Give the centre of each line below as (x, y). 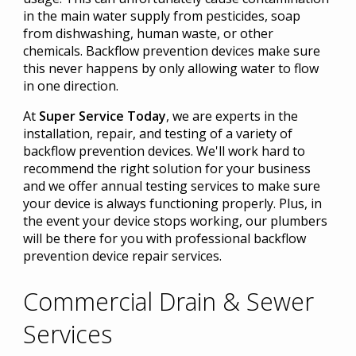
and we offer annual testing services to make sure (171, 186)
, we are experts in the (232, 116)
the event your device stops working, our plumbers (175, 221)
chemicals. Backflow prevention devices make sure (171, 51)
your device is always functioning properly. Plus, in (172, 204)
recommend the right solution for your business (166, 169)
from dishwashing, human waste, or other (148, 34)
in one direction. (70, 86)
